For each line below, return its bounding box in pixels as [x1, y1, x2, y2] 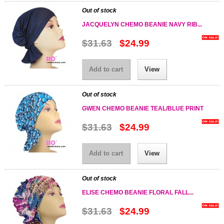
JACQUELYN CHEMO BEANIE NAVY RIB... [81, 21, 202, 28]
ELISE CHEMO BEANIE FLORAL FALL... [81, 189, 193, 196]
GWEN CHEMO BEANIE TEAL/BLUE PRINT [81, 105, 203, 112]
